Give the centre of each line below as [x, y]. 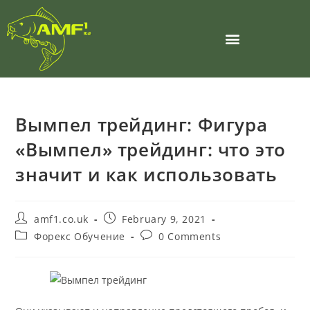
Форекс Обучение [80, 237]
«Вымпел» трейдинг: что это [151, 150]
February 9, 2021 [164, 219]
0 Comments [190, 237]
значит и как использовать [146, 175]
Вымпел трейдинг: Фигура [142, 125]
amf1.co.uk [62, 219]
